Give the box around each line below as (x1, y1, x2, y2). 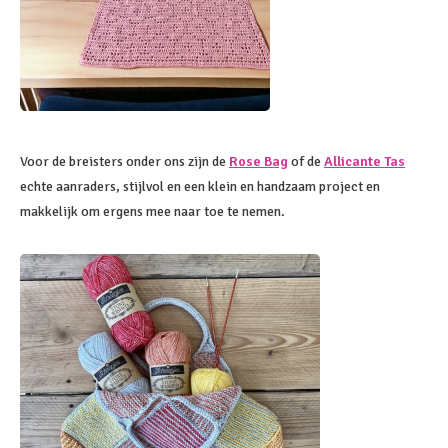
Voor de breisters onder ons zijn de (20, 153, 229, 170)
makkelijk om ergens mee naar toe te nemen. (20, 203, 285, 220)
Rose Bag (229, 153, 288, 170)
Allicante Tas (324, 153, 405, 170)
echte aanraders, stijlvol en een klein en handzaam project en (20, 178, 380, 195)
